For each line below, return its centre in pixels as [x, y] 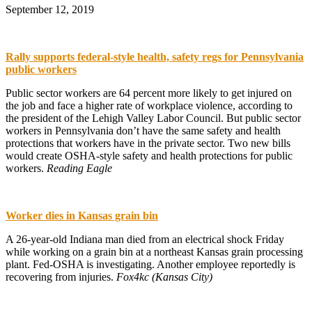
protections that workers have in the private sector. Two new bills [148, 143]
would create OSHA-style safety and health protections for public [149, 155]
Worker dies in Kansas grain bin [82, 215]
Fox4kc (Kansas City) [164, 276]
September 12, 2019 [50, 9]
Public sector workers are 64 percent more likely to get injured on [149, 93]
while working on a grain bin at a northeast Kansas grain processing [154, 251]
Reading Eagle [79, 168]
